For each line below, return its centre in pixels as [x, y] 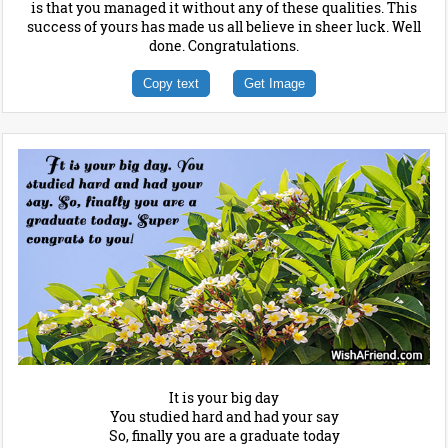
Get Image [274, 83]
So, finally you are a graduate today [224, 436]
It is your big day [224, 398]
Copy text [171, 83]
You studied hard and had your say [224, 417]
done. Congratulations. [224, 45]
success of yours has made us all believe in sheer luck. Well [224, 26]
